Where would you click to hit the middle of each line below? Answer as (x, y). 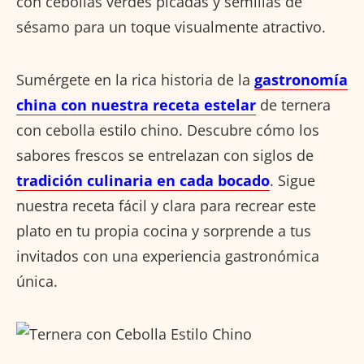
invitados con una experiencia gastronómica (168, 256)
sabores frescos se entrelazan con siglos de (165, 156)
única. (37, 282)
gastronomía (301, 80)
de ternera (293, 105)
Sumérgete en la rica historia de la (135, 80)
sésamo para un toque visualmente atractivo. (171, 27)
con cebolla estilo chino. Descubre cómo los (168, 130)
